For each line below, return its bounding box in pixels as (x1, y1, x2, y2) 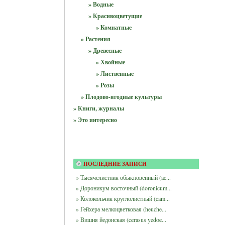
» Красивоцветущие (88, 12, 142, 20)
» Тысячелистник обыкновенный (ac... (75, 173, 171, 181)
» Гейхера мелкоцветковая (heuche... (75, 205, 166, 213)
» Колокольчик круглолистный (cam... (75, 194, 170, 202)
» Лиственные (95, 69, 134, 78)
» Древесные (88, 46, 122, 55)
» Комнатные (95, 23, 132, 32)
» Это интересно (73, 116, 117, 124)
